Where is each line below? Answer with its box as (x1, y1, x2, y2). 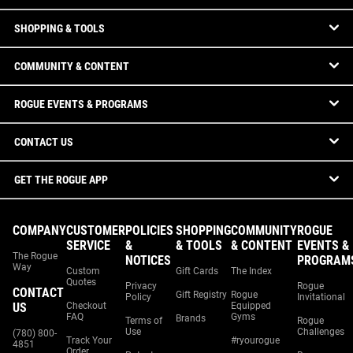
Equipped (231, 300, 271, 311)
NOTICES (125, 253, 171, 268)
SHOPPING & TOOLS (14, 22, 105, 35)
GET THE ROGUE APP (14, 173, 108, 186)
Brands (176, 313, 206, 324)
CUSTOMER (66, 223, 125, 238)
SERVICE (66, 238, 110, 253)
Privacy (125, 281, 157, 292)
